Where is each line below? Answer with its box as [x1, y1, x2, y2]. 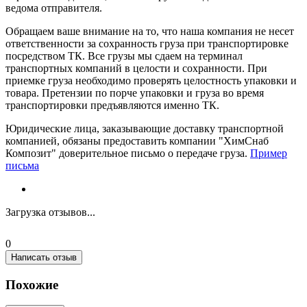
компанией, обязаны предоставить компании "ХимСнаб [5, 134, 269, 147]
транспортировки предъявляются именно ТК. [5, 99, 222, 111]
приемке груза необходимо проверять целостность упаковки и [5, 74, 297, 86]
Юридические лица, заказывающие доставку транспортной [5, 122, 284, 134]
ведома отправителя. [5, 1, 102, 14]
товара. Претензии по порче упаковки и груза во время [5, 86, 264, 99]
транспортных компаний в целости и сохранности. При [5, 62, 267, 74]
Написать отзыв [11, 251, 77, 262]
